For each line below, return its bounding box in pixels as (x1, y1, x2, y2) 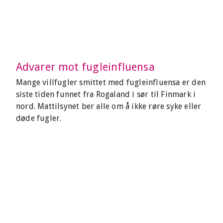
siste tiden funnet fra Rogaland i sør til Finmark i (16, 90, 196, 99)
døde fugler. (16, 113, 62, 123)
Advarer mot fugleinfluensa (16, 61, 155, 73)
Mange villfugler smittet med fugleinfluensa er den (16, 78, 206, 87)
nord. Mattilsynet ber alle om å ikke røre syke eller (16, 102, 202, 111)
